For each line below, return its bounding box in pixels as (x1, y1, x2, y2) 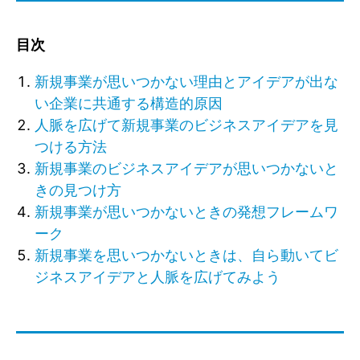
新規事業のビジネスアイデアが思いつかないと (34, 159, 338, 177)
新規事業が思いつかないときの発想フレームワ (34, 202, 338, 220)
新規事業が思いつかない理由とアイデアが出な (34, 72, 338, 90)
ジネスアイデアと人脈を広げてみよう (34, 268, 280, 285)
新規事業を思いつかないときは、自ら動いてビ (34, 246, 338, 264)
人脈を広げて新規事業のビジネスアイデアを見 (34, 116, 338, 133)
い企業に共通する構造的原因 (34, 94, 223, 112)
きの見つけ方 (34, 181, 121, 198)
